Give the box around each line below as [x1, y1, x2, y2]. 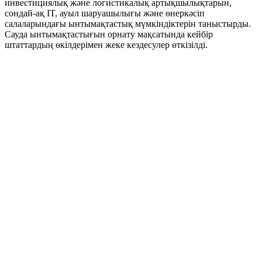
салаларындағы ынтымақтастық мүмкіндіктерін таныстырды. [5, 19, 251, 29]
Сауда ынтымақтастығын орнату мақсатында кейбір [5, 29, 213, 40]
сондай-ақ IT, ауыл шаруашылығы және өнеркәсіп [5, 8, 205, 19]
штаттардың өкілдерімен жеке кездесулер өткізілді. [5, 40, 208, 50]
